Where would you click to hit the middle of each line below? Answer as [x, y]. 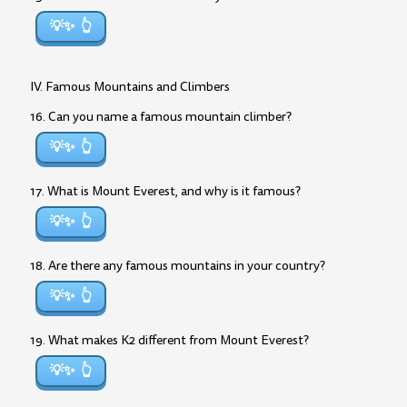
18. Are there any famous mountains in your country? [178, 266]
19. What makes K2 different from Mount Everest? [169, 340]
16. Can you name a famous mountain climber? [161, 117]
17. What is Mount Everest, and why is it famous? [165, 191]
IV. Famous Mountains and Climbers [130, 87]
